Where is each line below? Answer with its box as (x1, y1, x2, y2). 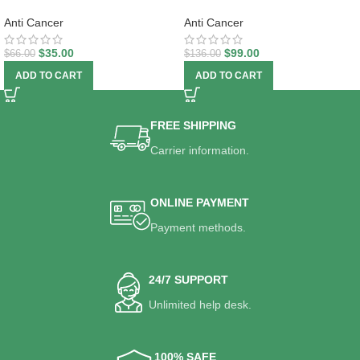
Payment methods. (150, 221, 247, 235)
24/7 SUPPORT (148, 273, 228, 287)
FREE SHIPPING (150, 119, 237, 133)
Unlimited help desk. (148, 298, 252, 312)
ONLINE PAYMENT (150, 196, 250, 210)
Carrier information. (150, 144, 250, 157)
